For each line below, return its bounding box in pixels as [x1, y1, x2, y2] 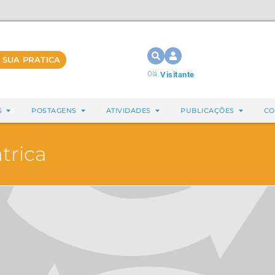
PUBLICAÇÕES [180, 106, 234, 115]
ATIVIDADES [106, 106, 151, 115]
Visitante [160, 70, 195, 79]
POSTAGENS [31, 106, 77, 115]
